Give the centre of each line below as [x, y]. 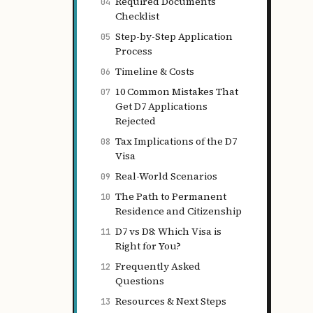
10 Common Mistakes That [177, 92]
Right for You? [148, 246]
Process [134, 51]
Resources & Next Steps [171, 301]
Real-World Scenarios [166, 176]
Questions [140, 281]
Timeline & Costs [155, 71]
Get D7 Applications [161, 106]
